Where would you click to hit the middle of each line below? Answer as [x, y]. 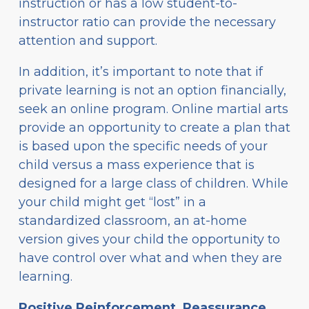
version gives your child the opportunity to [149, 239]
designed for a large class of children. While [153, 183]
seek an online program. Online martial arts [153, 109]
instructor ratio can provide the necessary [147, 22]
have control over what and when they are [150, 258]
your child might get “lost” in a [112, 202]
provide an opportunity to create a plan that [154, 127]
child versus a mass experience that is [137, 165]
